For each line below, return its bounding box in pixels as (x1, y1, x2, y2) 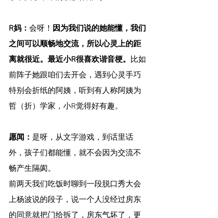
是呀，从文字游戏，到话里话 (32, 133, 133, 143)
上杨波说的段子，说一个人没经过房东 (9, 195, 141, 205)
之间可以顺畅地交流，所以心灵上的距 (9, 39, 141, 50)
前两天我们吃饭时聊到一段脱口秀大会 (9, 180, 141, 190)
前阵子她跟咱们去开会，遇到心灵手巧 (9, 71, 141, 81)
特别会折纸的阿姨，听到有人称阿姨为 (9, 86, 141, 96)
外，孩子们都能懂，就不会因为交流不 (9, 148, 141, 159)
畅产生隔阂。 (9, 164, 55, 174)
